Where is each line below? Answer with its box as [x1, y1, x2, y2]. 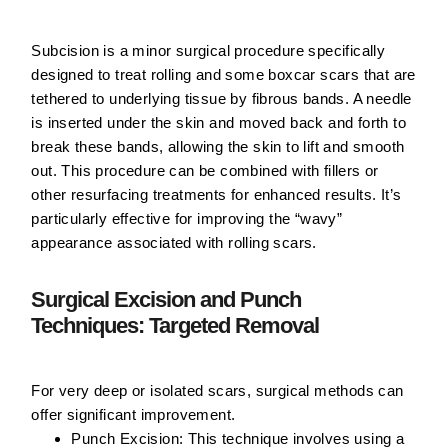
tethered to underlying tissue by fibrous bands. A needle [31, 90, 412, 108]
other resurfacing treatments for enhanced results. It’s [31, 186, 402, 204]
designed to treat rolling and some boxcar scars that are [31, 66, 416, 84]
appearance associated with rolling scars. [31, 234, 317, 252]
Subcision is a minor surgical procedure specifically [31, 42, 386, 60]
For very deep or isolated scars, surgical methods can [31, 382, 404, 400]
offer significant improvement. [31, 406, 236, 424]
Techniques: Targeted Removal [31, 313, 320, 339]
